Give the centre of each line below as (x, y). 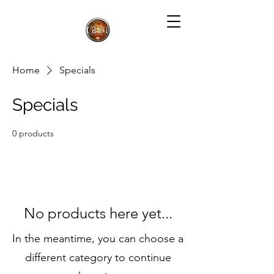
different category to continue (98, 257)
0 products (33, 133)
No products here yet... (98, 213)
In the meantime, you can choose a (98, 239)
